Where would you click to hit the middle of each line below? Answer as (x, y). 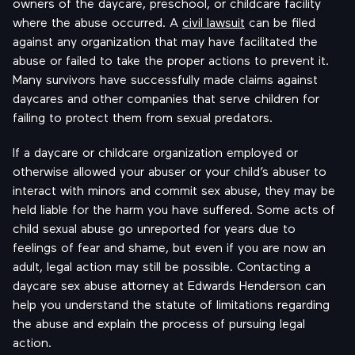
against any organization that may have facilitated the (165, 41)
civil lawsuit (214, 22)
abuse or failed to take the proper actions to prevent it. (171, 60)
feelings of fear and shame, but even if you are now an (169, 247)
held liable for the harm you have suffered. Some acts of (174, 209)
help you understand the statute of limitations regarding (171, 304)
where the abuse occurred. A (97, 22)
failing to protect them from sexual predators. (143, 117)
